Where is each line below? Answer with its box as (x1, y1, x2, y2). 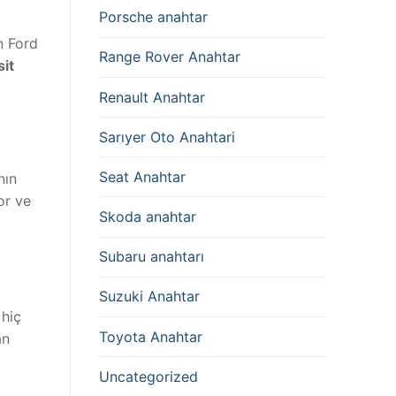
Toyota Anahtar (99, 327, 202, 346)
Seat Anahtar (99, 167, 186, 186)
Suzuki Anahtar (99, 287, 200, 306)
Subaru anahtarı (99, 247, 204, 266)
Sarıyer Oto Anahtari (99, 127, 235, 146)
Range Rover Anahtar (99, 48, 240, 66)
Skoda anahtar (99, 208, 196, 226)
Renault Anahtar (99, 88, 205, 106)
